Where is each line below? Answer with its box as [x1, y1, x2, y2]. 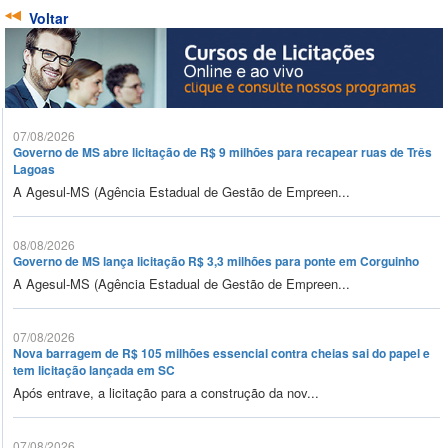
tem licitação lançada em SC [13, 361, 175, 380]
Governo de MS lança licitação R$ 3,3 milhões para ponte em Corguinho [13, 252, 419, 271]
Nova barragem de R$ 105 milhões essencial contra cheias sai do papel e [13, 344, 430, 363]
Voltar [29, 8, 68, 29]
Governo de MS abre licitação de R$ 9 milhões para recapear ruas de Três [13, 143, 432, 162]
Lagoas [13, 160, 55, 179]
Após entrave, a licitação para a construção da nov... [13, 383, 319, 403]
